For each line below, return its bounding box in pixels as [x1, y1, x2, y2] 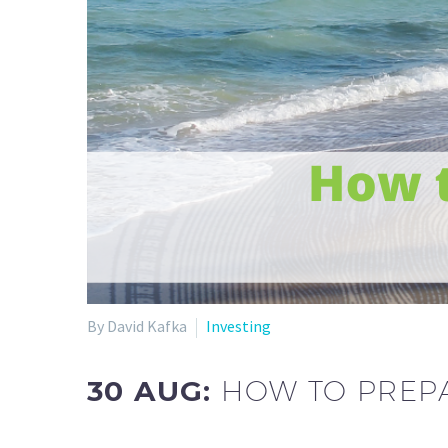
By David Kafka [87, 315, 187, 336]
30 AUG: [87, 374, 222, 409]
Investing [206, 315, 271, 336]
